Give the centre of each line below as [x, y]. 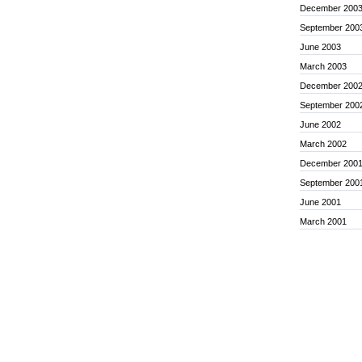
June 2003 [320, 47]
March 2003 [323, 66]
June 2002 [320, 124]
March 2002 [323, 144]
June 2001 [320, 202]
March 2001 [323, 221]
